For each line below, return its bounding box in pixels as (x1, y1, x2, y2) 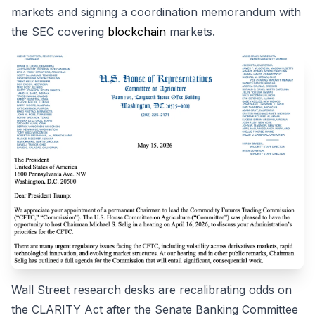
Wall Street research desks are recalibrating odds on (11, 283, 292, 297)
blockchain (108, 25, 166, 39)
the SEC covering (11, 25, 108, 39)
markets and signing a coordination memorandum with (11, 5, 301, 19)
